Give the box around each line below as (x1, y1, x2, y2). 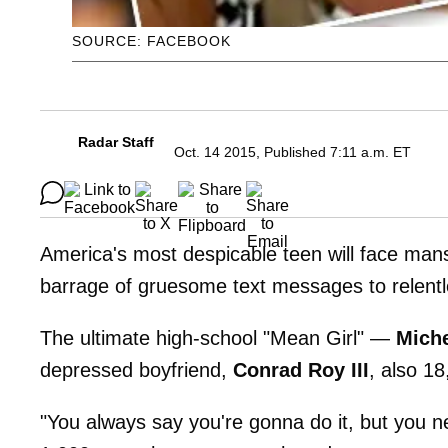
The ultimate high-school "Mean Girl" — (40, 327, 396, 350)
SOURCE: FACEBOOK (72, 33, 231, 50)
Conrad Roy (233, 359, 345, 382)
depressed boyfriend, (40, 359, 233, 382)
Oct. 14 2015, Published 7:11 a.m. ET (174, 144, 411, 161)
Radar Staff (78, 134, 154, 151)
